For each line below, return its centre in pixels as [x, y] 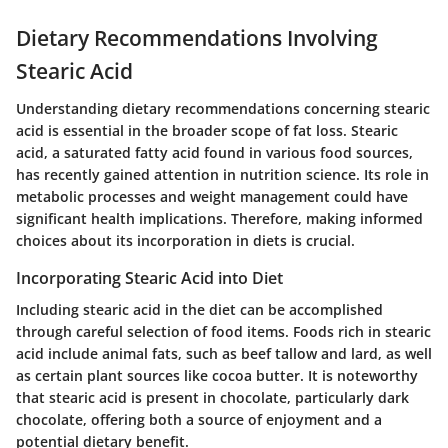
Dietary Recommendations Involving [197, 37]
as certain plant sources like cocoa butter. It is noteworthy [217, 376]
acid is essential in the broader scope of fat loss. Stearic [207, 131]
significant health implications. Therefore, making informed [219, 219]
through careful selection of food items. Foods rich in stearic [223, 332]
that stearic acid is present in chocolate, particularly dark [212, 398]
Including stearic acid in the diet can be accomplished [199, 310]
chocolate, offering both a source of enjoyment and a [199, 420]
